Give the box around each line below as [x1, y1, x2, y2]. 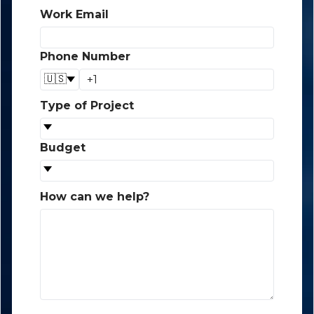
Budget [40, 140, 86, 154]
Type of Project [40, 98, 134, 112]
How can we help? [40, 189, 149, 203]
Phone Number [40, 49, 130, 63]
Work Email [40, 7, 109, 21]
